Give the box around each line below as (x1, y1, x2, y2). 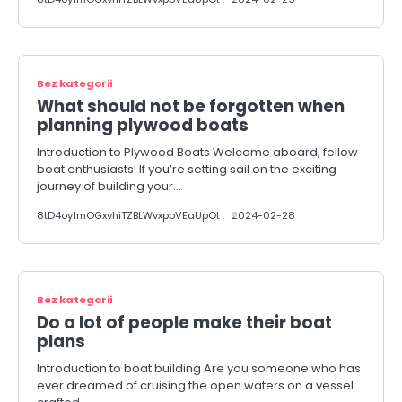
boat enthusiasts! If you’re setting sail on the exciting (37, 161, 336, 178)
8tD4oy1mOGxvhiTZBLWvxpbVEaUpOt (37, 208, 220, 223)
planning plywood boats (37, 114, 249, 136)
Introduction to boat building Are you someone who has (37, 360, 361, 377)
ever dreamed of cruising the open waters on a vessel (37, 377, 354, 394)
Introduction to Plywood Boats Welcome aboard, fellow (37, 144, 358, 161)
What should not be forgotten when (37, 95, 345, 118)
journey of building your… (37, 178, 181, 195)
